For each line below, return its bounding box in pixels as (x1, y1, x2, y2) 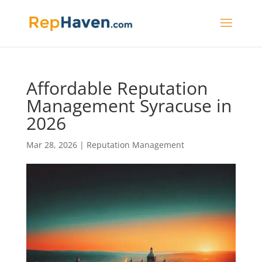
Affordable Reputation (26, 76, 208, 100)
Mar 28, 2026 (26, 139, 77, 150)
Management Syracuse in (26, 94, 232, 118)
